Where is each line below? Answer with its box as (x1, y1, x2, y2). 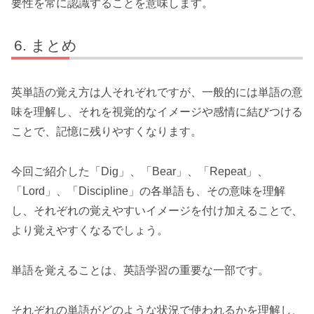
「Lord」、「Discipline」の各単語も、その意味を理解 (11, 185, 285, 198)
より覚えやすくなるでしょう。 (11, 224, 168, 237)
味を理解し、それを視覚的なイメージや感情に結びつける (11, 106, 303, 118)
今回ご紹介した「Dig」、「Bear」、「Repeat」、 (11, 165, 268, 178)
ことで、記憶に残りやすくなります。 (11, 125, 202, 138)
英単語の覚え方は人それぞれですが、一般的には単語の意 (11, 86, 303, 99)
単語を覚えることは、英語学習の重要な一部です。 (11, 264, 269, 277)
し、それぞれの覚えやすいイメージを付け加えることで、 (11, 205, 303, 217)
